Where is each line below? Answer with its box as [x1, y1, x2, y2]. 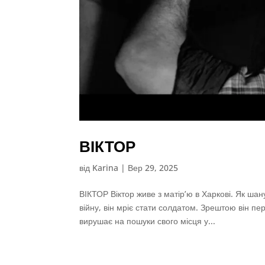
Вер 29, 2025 [128, 161, 179, 173]
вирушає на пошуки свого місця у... [79, 215, 216, 227]
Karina [92, 161, 119, 173]
